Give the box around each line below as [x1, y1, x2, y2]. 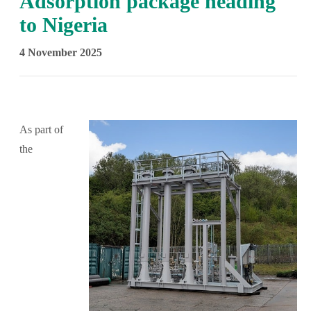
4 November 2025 [19, 47, 103, 59]
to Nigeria [19, 13, 108, 37]
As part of [19, 124, 64, 136]
